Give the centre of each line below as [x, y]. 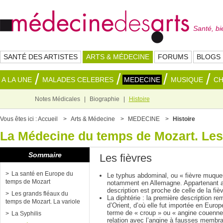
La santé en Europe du [42, 174]
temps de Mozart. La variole [43, 202]
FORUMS [173, 57]
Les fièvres [126, 158]
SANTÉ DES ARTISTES [41, 57]
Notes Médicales [57, 99]
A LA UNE [17, 80]
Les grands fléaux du [40, 194]
